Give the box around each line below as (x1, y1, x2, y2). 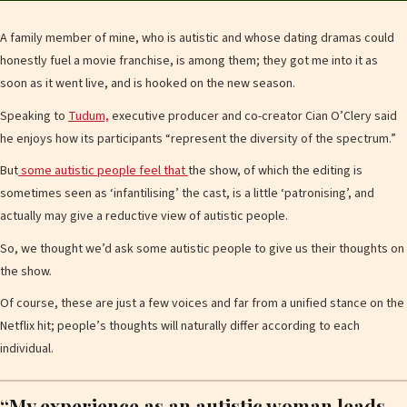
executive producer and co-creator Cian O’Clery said (109, 106, 397, 125)
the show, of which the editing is (188, 162, 362, 181)
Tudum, (68, 106, 109, 125)
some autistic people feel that (18, 162, 188, 181)
